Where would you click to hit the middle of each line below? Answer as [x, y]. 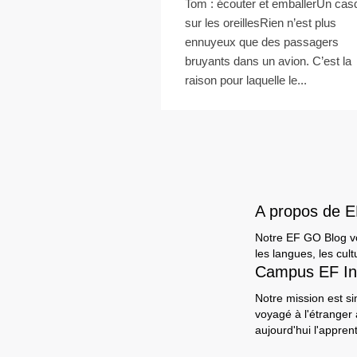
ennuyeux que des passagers [262, 42]
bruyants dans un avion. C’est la [268, 61]
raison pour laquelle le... [246, 80]
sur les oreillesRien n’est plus [261, 23]
